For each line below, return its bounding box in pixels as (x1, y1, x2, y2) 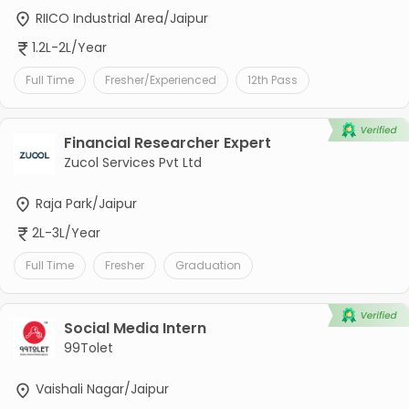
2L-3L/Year (31, 224, 100, 243)
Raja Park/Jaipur (31, 194, 137, 214)
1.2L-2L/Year (31, 37, 107, 57)
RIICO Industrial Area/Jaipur (31, 8, 208, 27)
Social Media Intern (63, 318, 206, 340)
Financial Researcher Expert (63, 132, 271, 154)
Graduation (174, 257, 241, 274)
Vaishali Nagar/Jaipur (31, 380, 169, 399)
